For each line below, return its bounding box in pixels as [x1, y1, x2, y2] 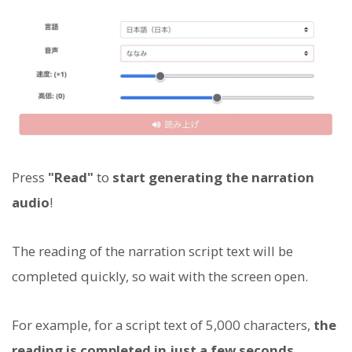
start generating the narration [112, 167, 314, 186]
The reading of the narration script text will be [12, 242, 293, 261]
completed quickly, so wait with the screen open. [12, 267, 308, 286]
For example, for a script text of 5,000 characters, [12, 316, 313, 335]
